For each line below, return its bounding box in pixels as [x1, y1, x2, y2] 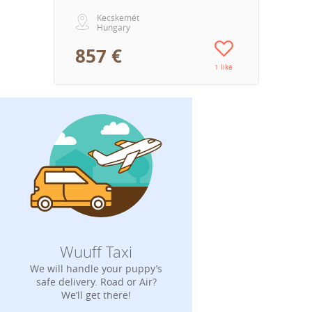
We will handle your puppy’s [30, 262, 163, 276]
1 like [214, 62, 233, 72]
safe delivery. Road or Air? [36, 275, 157, 289]
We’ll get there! [61, 288, 132, 302]
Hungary [96, 21, 130, 33]
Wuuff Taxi [60, 242, 133, 263]
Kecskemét [96, 11, 139, 23]
